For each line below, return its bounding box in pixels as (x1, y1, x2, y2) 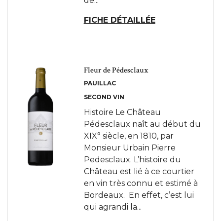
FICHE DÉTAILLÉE (83, 15, 155, 25)
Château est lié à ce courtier (83, 167, 194, 176)
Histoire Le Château (83, 108, 161, 117)
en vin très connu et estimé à (83, 179, 198, 188)
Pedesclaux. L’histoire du (83, 155, 181, 164)
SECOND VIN (83, 93, 124, 101)
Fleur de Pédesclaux (83, 65, 148, 75)
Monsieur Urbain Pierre (83, 143, 176, 152)
